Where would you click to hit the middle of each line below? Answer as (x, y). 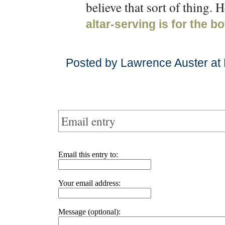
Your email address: (89, 183)
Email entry (88, 121)
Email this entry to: (88, 154)
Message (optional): (89, 212)
